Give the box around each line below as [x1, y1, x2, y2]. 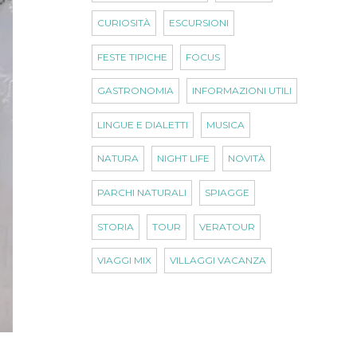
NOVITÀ [228, 152, 266, 165]
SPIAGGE [204, 186, 249, 198]
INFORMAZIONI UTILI [191, 84, 292, 97]
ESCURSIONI [168, 17, 229, 29]
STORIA [96, 220, 134, 233]
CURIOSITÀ [96, 17, 151, 29]
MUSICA [206, 118, 245, 131]
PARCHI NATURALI [96, 186, 186, 198]
